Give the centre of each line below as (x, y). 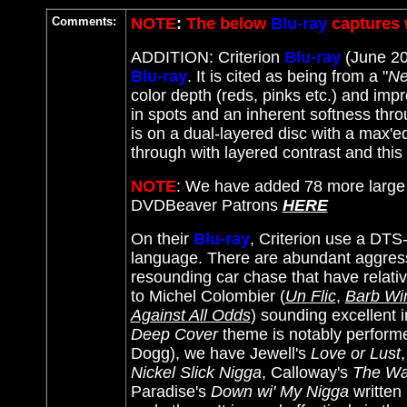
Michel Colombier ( (217, 296)
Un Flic (310, 296)
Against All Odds (190, 315)
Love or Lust (355, 353)
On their (162, 239)
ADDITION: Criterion (207, 57)
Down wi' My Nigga (279, 392)
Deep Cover (174, 334)
